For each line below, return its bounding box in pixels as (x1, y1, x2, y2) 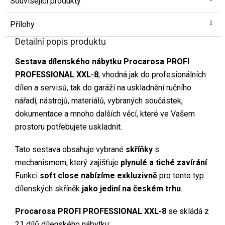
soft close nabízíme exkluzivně (40, 170, 157, 180)
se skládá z (168, 206, 209, 216)
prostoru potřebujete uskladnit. (15, 122, 122, 132)
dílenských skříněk (15, 183, 82, 193)
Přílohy (10, 19, 35, 29)
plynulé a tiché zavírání (121, 157, 207, 167)
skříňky (126, 144, 153, 154)
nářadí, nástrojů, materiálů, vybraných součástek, (15, 95, 183, 105)
